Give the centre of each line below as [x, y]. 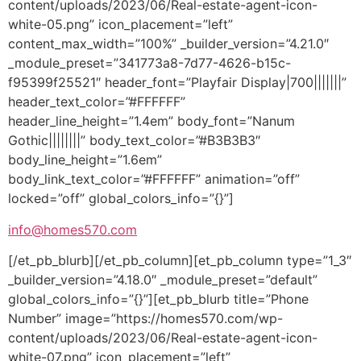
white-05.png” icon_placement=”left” [120, 25]
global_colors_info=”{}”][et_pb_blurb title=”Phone [158, 299]
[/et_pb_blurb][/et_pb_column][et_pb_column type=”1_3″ [180, 261]
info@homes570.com [73, 229]
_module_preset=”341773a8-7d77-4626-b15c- [149, 63]
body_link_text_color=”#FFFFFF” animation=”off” [154, 179]
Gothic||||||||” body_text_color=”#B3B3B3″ [134, 141]
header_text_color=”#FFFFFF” [97, 102]
